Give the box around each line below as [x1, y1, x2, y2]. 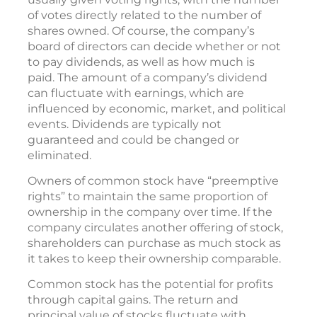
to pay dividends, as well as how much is [28, 54, 255, 69]
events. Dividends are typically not [28, 117, 221, 131]
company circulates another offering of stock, [28, 220, 283, 234]
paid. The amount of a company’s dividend [28, 70, 267, 84]
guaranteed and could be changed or [28, 132, 239, 146]
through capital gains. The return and [28, 292, 238, 306]
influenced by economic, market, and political [28, 101, 286, 115]
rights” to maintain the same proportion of [28, 189, 267, 203]
